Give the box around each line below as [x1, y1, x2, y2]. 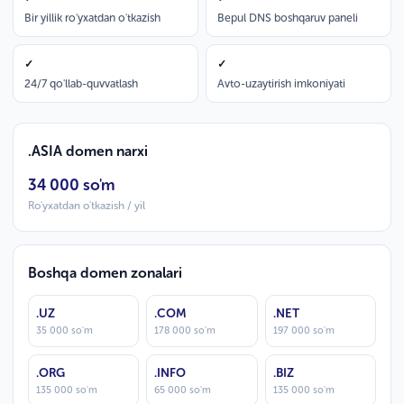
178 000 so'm [154, 324, 216, 336]
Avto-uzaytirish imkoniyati [217, 76, 345, 90]
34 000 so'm [28, 175, 115, 194]
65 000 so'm [154, 383, 212, 396]
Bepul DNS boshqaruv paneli [217, 10, 358, 24]
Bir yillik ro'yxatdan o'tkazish [24, 10, 161, 24]
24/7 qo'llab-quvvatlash [24, 76, 138, 90]
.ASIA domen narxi [28, 142, 148, 160]
